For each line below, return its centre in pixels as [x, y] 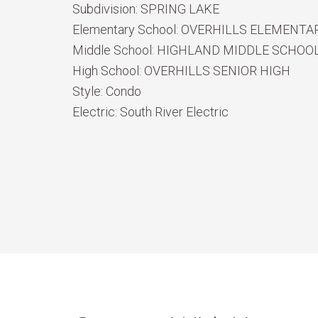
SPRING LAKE [180, 9]
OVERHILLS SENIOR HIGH [217, 71]
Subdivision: [106, 9]
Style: [89, 91]
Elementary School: [127, 29]
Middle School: [115, 50]
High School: [108, 71]
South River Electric [174, 112]
